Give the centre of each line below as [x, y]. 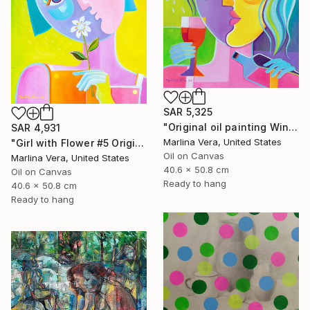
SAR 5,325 [188, 111]
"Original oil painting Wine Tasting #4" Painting [293, 127]
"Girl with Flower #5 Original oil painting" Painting [140, 143]
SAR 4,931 [36, 127]
